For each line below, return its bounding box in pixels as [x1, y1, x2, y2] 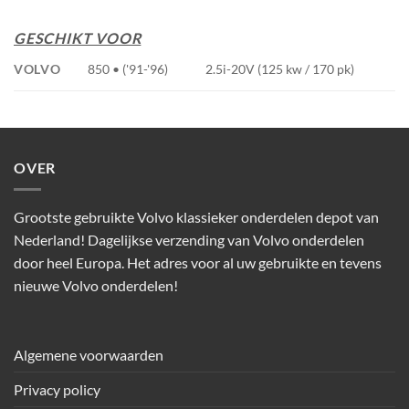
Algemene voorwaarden [14, 346, 163, 364]
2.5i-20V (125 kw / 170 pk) [205, 60, 355, 77]
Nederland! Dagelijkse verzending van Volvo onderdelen [14, 231, 364, 249]
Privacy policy [14, 381, 100, 399]
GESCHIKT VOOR [14, 28, 142, 47]
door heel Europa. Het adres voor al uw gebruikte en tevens [14, 254, 382, 272]
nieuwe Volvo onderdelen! [14, 277, 178, 295]
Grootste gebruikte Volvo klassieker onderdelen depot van [14, 208, 379, 226]
